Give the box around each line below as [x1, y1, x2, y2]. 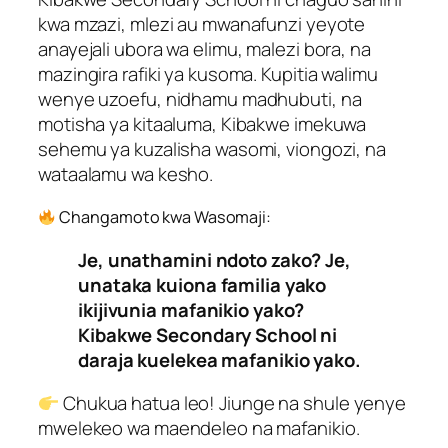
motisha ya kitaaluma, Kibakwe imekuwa [38, 110, 367, 137]
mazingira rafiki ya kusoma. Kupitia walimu [38, 60, 378, 87]
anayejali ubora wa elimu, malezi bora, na [38, 35, 371, 62]
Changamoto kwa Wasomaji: [56, 206, 271, 229]
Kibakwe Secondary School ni [78, 321, 338, 348]
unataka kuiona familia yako [78, 271, 327, 298]
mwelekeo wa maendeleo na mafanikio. [38, 415, 360, 442]
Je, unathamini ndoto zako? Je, [78, 246, 351, 273]
